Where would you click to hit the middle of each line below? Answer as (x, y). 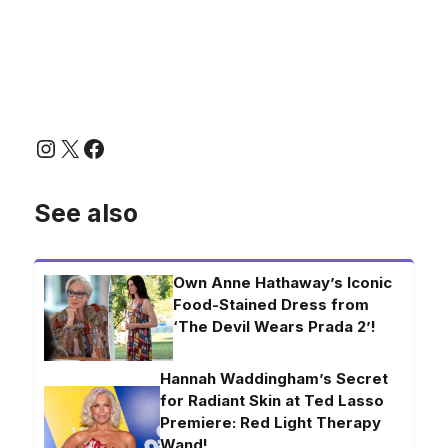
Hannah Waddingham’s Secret (274, 379)
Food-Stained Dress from (271, 305)
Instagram (85, 147)
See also (86, 213)
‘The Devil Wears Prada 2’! (275, 327)
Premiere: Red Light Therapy (271, 423)
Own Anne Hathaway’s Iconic (283, 283)
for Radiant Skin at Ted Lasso (272, 401)
